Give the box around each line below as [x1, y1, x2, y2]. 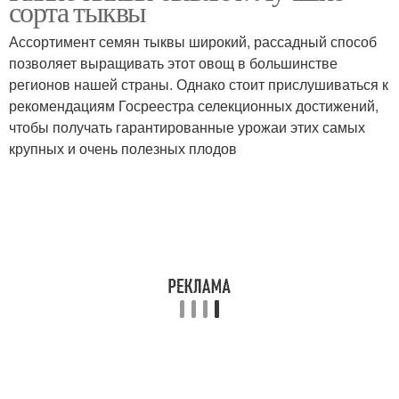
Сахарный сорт [246, 79, 344, 97]
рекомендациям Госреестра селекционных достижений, [9, 95, 379, 116]
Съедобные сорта [47, 79, 161, 97]
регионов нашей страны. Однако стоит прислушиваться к [9, 74, 388, 94]
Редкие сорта [61, 272, 147, 289]
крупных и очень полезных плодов [9, 138, 237, 159]
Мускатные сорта [49, 175, 159, 193]
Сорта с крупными [237, 165, 353, 183]
